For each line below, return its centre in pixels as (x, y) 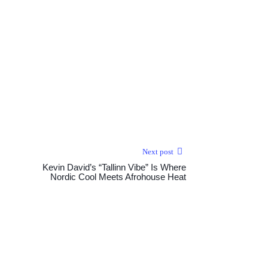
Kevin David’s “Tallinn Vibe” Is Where (114, 167)
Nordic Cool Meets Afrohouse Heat (118, 177)
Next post (158, 152)
